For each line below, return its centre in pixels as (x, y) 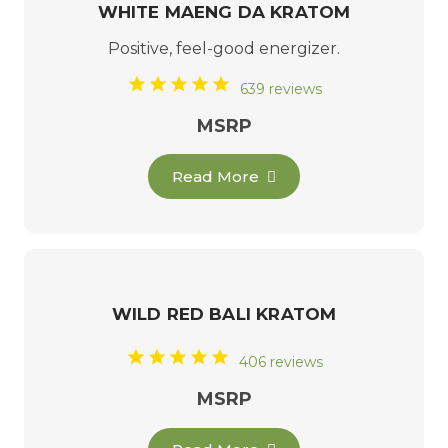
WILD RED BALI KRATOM (224, 313)
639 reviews (280, 88)
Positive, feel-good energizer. (224, 48)
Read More (216, 176)
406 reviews (280, 362)
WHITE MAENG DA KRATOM (224, 12)
